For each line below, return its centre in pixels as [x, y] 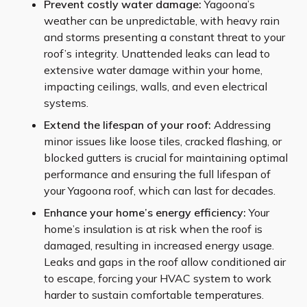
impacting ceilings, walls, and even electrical [156, 87]
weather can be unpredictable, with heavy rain [162, 21]
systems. [66, 103]
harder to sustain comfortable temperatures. [154, 295]
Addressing [241, 125]
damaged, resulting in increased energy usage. [159, 246]
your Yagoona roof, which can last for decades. [160, 191]
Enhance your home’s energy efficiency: [145, 213]
